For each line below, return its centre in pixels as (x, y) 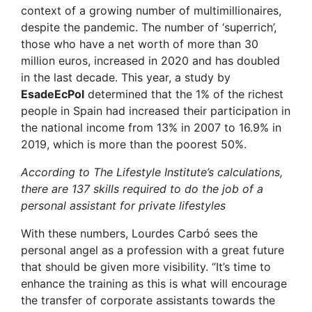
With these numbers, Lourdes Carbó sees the (139, 234)
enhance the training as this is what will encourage (154, 284)
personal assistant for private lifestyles (123, 206)
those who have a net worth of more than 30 (140, 44)
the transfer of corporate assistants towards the (148, 301)
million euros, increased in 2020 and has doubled (150, 61)
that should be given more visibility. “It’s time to (146, 267)
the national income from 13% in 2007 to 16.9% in (151, 128)
